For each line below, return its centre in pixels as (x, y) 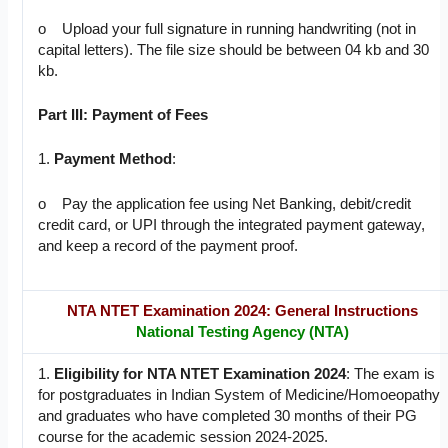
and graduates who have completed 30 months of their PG (228, 416)
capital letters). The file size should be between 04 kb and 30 (234, 49)
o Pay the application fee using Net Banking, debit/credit (225, 203)
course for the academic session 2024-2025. (183, 437)
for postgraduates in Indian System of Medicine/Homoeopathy (239, 395)
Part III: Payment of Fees (123, 115)
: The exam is (391, 374)
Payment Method (113, 159)
